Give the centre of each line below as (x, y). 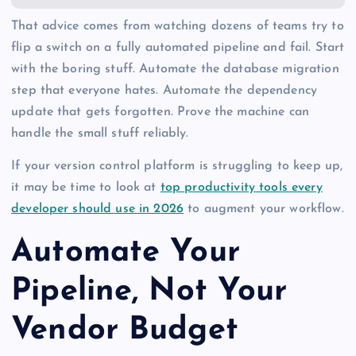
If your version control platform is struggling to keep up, (177, 166)
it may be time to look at (86, 187)
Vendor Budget (125, 331)
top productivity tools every (241, 187)
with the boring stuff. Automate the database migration (175, 69)
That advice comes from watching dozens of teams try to (178, 26)
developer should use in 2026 (98, 209)
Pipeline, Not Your (149, 292)
